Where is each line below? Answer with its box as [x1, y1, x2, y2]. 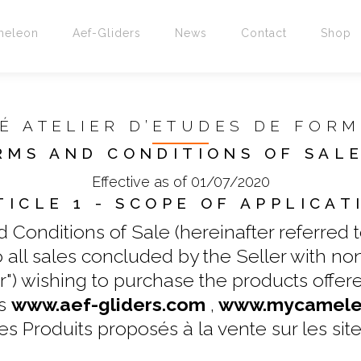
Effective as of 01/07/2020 [91, 172, 270, 190]
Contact [240, 27, 287, 39]
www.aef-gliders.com [10, 293, 205, 315]
